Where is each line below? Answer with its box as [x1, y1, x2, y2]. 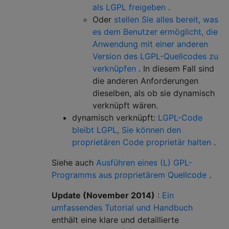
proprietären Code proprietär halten [72, 136, 211, 147]
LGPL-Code [158, 112, 202, 123]
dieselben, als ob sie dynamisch [93, 87, 215, 98]
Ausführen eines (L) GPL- [96, 157, 192, 168]
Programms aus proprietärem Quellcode [52, 169, 207, 180]
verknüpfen [93, 63, 136, 74]
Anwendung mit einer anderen [93, 38, 208, 49]
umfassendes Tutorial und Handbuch [52, 202, 193, 213]
